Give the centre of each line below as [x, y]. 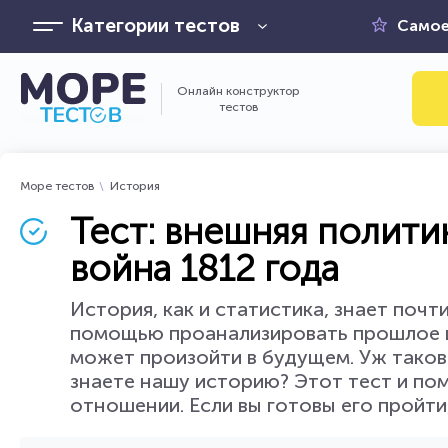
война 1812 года [204, 268]
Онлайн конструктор [238, 91]
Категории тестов [155, 25]
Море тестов [57, 186]
